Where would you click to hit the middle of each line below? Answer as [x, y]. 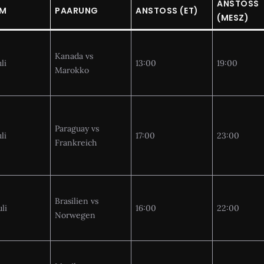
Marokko [72, 70]
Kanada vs [74, 56]
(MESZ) [233, 17]
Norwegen [75, 215]
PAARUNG [77, 10]
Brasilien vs [77, 201]
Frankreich [76, 142]
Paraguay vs [77, 128]
